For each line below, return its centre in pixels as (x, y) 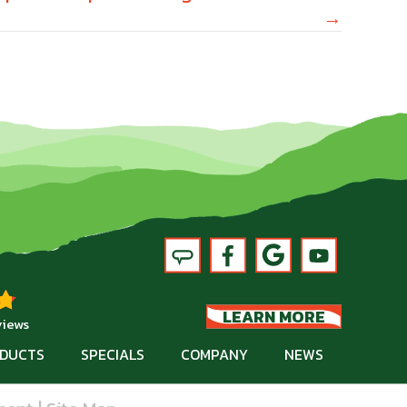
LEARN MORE (274, 316)
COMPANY (214, 354)
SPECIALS (113, 354)
